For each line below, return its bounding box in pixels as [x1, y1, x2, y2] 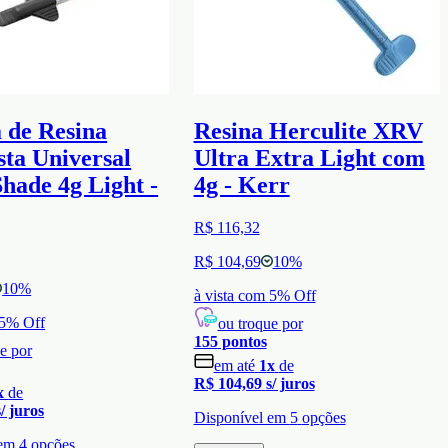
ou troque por [217, 314, 303, 332]
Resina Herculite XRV [193, 117, 423, 144]
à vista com [193, 286, 269, 304]
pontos [217, 332, 267, 350]
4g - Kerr [193, 171, 290, 198]
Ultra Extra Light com [193, 144, 425, 171]
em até [213, 356, 255, 374]
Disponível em [193, 408, 290, 426]
